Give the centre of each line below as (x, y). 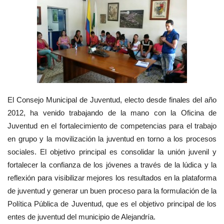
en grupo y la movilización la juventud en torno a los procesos (112, 139)
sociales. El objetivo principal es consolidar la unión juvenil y (112, 152)
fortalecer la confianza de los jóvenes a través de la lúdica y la (112, 165)
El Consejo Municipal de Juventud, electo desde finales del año (112, 100)
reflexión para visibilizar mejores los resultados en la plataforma (112, 178)
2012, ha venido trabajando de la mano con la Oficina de (112, 113)
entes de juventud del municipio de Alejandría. (81, 217)
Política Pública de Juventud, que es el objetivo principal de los (112, 204)
